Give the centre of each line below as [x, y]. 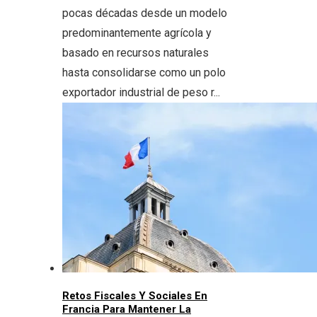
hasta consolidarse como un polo [144, 73]
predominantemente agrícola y [137, 33]
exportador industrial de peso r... [141, 93]
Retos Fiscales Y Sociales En [135, 296]
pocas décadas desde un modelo [145, 13]
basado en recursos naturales [136, 53]
